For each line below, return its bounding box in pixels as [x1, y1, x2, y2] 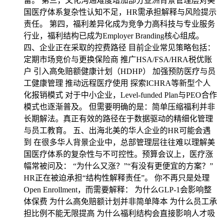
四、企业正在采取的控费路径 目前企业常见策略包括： [24, 43, 215, 52]
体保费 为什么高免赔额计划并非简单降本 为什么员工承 [24, 197, 217, 206]
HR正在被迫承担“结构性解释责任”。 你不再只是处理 [24, 174, 210, 182]
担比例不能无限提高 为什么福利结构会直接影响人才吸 [24, 209, 215, 218]
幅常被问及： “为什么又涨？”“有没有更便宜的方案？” [24, 162, 213, 170]
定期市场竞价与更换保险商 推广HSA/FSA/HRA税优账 [24, 55, 212, 64]
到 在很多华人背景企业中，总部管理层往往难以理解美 [24, 138, 215, 147]
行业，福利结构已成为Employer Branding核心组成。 [24, 32, 204, 40]
